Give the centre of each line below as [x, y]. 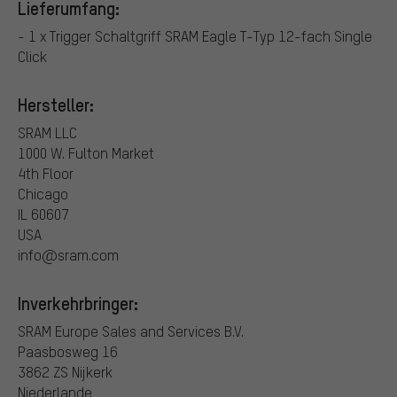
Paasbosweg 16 [68, 351]
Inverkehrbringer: [78, 303]
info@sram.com [68, 254]
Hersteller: [56, 104]
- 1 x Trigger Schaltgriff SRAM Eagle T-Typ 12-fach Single [195, 35]
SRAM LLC [47, 132]
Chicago [43, 193]
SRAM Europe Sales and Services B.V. [131, 331]
